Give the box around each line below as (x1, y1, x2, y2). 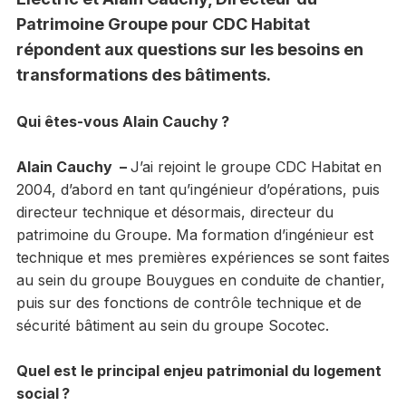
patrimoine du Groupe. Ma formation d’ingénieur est (15, 225, 373, 244)
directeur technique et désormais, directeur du (15, 202, 333, 221)
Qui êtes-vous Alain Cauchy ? (15, 111, 229, 130)
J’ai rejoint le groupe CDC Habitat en (130, 157, 382, 176)
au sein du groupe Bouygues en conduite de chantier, (15, 270, 385, 289)
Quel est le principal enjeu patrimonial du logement (15, 361, 382, 380)
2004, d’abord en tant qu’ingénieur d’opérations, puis (15, 179, 380, 198)
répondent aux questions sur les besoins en (15, 39, 363, 59)
